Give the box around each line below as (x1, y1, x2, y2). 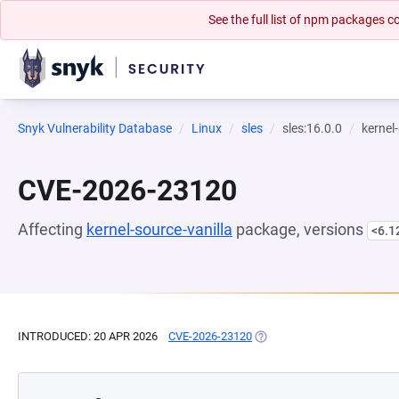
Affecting (18, 220, 86, 239)
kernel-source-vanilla (86, 220, 232, 239)
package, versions (232, 220, 367, 239)
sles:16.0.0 (282, 121, 342, 135)
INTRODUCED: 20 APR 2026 (18, 330, 158, 343)
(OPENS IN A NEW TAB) (252, 330, 374, 343)
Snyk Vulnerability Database (18, 121, 172, 135)
